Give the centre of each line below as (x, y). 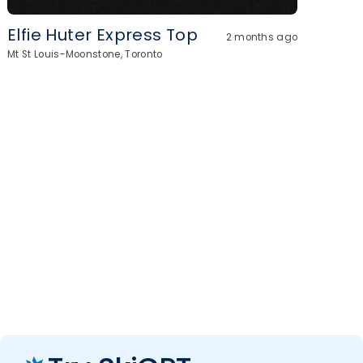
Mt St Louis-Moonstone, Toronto (85, 54)
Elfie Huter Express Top (103, 35)
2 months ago (262, 37)
